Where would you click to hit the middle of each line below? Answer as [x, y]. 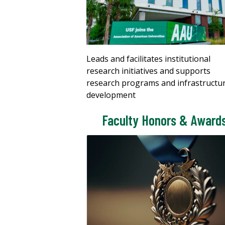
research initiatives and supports [148, 71]
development [111, 95]
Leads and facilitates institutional [148, 59]
